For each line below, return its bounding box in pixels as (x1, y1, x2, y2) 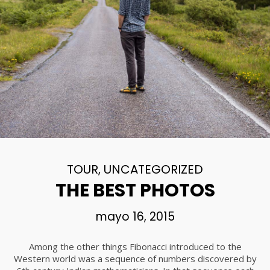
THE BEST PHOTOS (55, 178, 215, 203)
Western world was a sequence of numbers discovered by (13, 253, 257, 265)
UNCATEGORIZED (104, 161, 203, 178)
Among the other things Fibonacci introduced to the (28, 240, 242, 253)
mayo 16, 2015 (95, 209, 175, 225)
